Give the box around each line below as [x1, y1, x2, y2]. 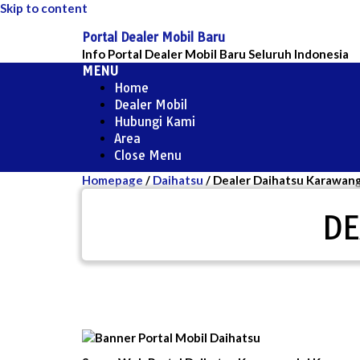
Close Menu [114, 148, 182, 163]
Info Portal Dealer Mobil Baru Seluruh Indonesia [82, 47, 349, 61]
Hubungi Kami [114, 114, 195, 129]
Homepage [82, 173, 143, 187]
